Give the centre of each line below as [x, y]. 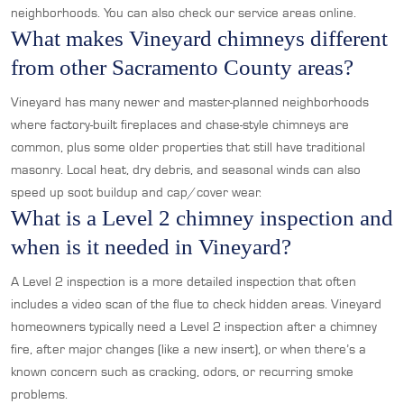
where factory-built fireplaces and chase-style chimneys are [180, 124]
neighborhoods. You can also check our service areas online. [184, 13]
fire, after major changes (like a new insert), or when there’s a [188, 349]
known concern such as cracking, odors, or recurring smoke [182, 372]
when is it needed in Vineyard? [151, 247]
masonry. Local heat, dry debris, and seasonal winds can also [186, 170]
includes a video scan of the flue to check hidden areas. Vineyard [196, 304]
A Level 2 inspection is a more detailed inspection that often [184, 281]
